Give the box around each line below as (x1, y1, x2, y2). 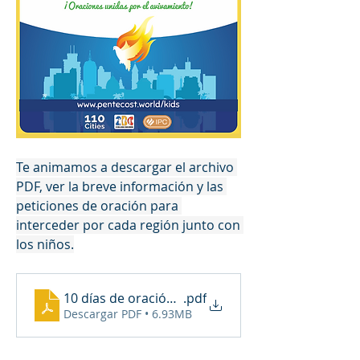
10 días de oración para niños (63, 288, 243, 307)
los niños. (16, 235, 74, 253)
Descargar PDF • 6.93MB (63, 305, 192, 321)
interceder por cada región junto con (16, 215, 240, 234)
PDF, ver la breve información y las (16, 177, 223, 195)
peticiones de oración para (16, 196, 178, 215)
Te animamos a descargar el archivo (16, 157, 234, 176)
